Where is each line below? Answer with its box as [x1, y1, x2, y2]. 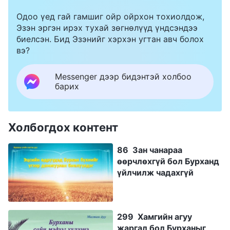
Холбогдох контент [8, 120, 118, 134]
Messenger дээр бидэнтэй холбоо [55, 71, 191, 82]
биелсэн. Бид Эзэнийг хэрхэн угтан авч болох [16, 33, 204, 44]
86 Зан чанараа [117, 144, 182, 155]
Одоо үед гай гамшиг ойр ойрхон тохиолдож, [16, 11, 204, 22]
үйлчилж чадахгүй [117, 167, 194, 178]
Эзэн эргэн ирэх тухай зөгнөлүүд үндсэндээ [16, 22, 198, 33]
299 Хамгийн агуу [117, 212, 192, 222]
